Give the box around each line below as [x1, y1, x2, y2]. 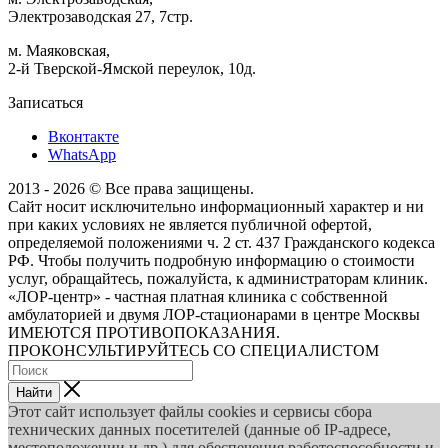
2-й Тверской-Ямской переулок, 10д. [8, 59, 256, 77]
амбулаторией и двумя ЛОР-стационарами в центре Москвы [8, 305, 420, 323]
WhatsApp [48, 145, 116, 163]
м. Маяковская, [8, 41, 110, 59]
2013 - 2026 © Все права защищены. [8, 179, 254, 197]
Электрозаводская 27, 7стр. [8, 7, 193, 25]
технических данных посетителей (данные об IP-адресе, [8, 420, 391, 438]
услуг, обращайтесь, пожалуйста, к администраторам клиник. [8, 269, 428, 287]
